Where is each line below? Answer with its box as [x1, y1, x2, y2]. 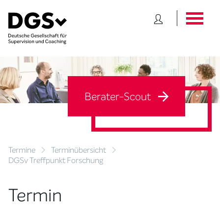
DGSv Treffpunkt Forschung [8, 155, 104, 165]
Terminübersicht [51, 145, 107, 155]
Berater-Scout [84, 90, 153, 104]
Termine [8, 145, 36, 155]
